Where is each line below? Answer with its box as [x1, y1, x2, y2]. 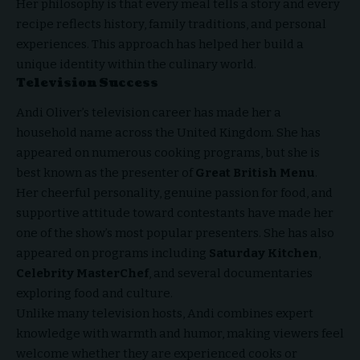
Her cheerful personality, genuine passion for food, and [16, 185, 333, 200]
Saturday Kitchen [209, 245, 318, 260]
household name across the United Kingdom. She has [16, 125, 321, 140]
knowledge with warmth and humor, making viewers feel [16, 325, 344, 341]
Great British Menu [195, 165, 315, 180]
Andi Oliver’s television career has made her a [16, 104, 281, 120]
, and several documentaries [149, 265, 313, 280]
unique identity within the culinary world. [16, 57, 256, 72]
